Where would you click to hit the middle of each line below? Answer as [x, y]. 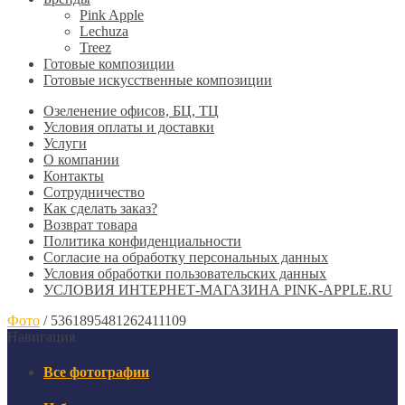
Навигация [41, 337]
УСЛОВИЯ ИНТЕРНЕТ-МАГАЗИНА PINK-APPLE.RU [218, 290]
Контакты [74, 176]
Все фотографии [96, 372]
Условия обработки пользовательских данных [185, 273]
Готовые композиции [109, 64]
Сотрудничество [94, 192]
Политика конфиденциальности [142, 241]
